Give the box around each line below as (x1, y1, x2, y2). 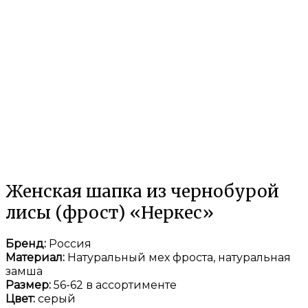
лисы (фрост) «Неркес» (5, 201, 214, 223)
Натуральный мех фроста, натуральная (67, 250, 291, 264)
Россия (49, 236, 91, 250)
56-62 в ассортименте (54, 278, 177, 291)
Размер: (5, 278, 54, 291)
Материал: (5, 250, 67, 264)
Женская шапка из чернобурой (5, 180, 279, 202)
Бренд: (5, 236, 49, 250)
